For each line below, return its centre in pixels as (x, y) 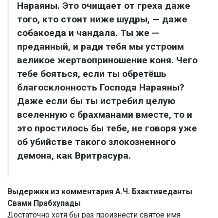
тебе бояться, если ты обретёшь (92, 74)
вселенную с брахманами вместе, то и (105, 115)
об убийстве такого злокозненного (96, 142)
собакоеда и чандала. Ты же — (88, 33)
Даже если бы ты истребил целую (96, 101)
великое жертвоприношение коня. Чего (107, 60)
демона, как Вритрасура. (74, 156)
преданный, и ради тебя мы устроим (100, 47)
